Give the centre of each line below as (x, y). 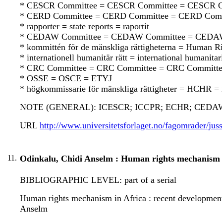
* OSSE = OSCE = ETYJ (66, 79)
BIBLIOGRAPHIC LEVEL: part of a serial (98, 180)
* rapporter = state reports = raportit (84, 27)
